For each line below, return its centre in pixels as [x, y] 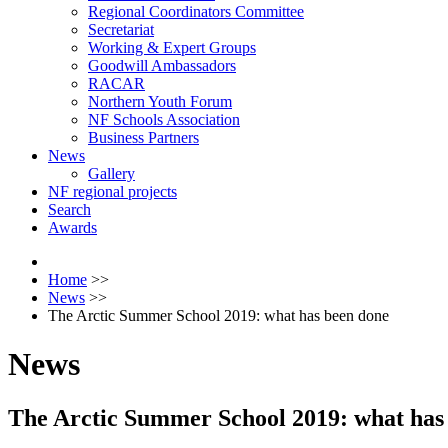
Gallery [111, 173]
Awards [72, 227]
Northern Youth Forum [160, 101]
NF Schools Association [164, 119]
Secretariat [121, 29]
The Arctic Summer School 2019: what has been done [218, 315]
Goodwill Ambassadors [162, 65]
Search [69, 209]
